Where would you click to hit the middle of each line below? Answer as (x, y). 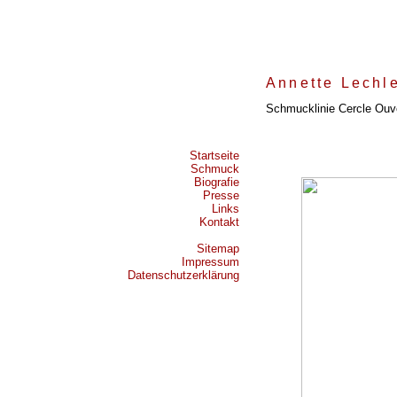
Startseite (214, 155)
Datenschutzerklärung (183, 275)
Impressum (210, 261)
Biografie (217, 182)
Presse (221, 195)
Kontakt (219, 222)
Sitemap (218, 248)
